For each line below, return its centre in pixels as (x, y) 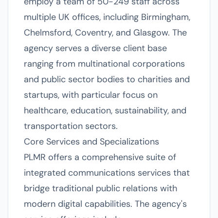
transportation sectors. (71, 126)
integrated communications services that (107, 173)
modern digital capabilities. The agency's (105, 204)
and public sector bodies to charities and (107, 79)
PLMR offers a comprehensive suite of (100, 157)
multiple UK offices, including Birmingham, (107, 17)
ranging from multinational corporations (104, 64)
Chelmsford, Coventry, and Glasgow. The (105, 33)
